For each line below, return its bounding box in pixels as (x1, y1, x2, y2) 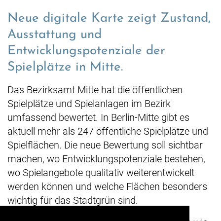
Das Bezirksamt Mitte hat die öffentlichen (7, 84, 183, 96)
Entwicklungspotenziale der (7, 44, 165, 58)
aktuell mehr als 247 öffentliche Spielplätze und (7, 125, 208, 138)
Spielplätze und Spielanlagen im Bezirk (7, 98, 171, 110)
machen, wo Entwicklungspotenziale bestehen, (7, 153, 205, 165)
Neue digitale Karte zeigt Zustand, (7, 12, 211, 26)
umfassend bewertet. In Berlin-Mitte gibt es (7, 111, 189, 124)
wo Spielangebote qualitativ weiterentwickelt (7, 167, 194, 179)
